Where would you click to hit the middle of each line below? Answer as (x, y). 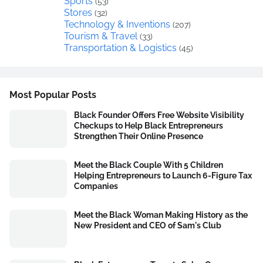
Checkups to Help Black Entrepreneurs (149, 126)
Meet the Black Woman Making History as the (161, 215)
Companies (96, 186)
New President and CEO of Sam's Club (148, 226)
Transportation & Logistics (120, 48)
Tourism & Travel (100, 36)
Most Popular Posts (53, 95)
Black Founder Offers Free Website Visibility (159, 115)
